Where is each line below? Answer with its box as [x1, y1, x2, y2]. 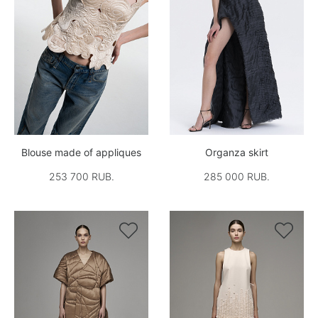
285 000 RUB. [204, 170, 270, 182]
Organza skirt [205, 146, 268, 158]
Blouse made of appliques [21, 146, 141, 158]
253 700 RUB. [48, 170, 114, 182]
